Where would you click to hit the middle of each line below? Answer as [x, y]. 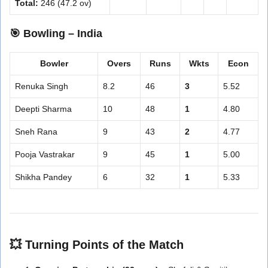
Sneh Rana [36, 131]
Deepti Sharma [43, 109]
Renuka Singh [42, 86]
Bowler [54, 63]
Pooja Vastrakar [45, 154]
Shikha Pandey [43, 177]
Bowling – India [63, 33]
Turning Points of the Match [104, 244]
